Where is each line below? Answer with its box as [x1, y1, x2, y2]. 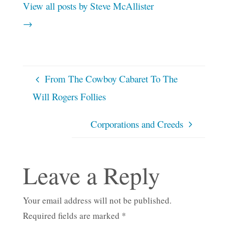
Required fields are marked [22, 209, 122, 221]
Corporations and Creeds [91, 117, 184, 130]
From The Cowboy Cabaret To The [44, 72, 178, 85]
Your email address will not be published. [22, 194, 172, 206]
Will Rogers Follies [32, 90, 106, 103]
